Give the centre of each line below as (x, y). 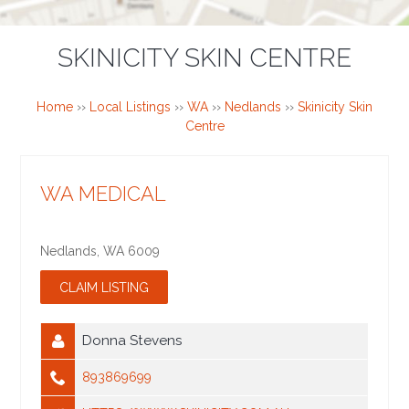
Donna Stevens (133, 341)
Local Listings (130, 107)
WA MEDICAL (104, 194)
